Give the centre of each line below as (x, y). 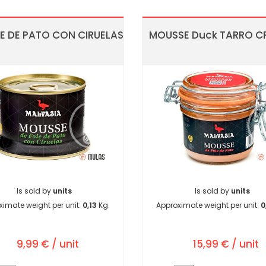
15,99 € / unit (226, 244)
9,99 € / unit (47, 244)
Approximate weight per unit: (208, 205)
